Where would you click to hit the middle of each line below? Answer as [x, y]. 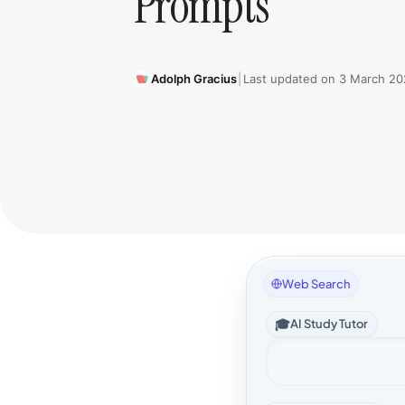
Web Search [317, 283]
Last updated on [291, 78]
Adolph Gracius [193, 78]
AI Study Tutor [330, 323]
